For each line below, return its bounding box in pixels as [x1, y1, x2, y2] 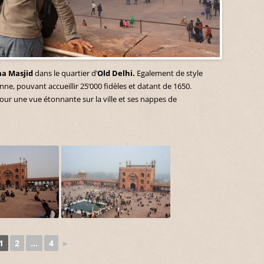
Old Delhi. [97, 67, 137, 78]
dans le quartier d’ [35, 67, 97, 78]
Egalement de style [137, 67, 203, 78]
